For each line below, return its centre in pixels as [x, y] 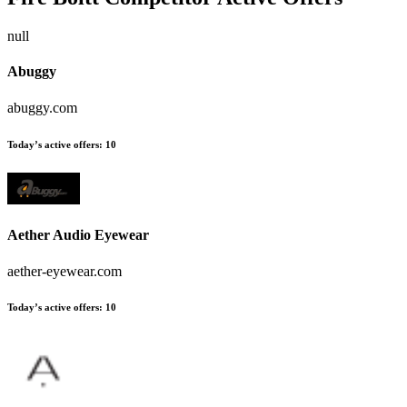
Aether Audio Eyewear [78, 235]
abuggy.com [42, 107]
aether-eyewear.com [65, 271]
